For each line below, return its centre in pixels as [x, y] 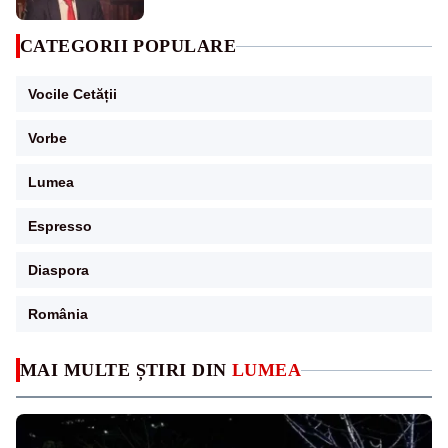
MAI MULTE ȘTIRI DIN [126, 370]
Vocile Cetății [72, 94]
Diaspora [58, 270]
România [58, 314]
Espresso [60, 226]
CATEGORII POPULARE [128, 46]
